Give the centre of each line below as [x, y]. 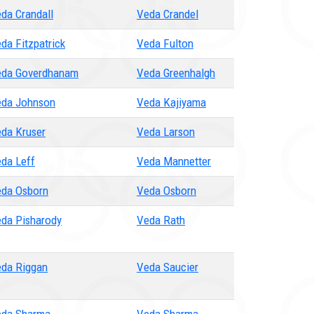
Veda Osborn [166, 191]
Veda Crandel [168, 14]
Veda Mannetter [174, 161]
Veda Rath [161, 220]
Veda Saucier [168, 267]
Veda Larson [166, 132]
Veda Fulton [165, 43]
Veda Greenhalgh [176, 73]
